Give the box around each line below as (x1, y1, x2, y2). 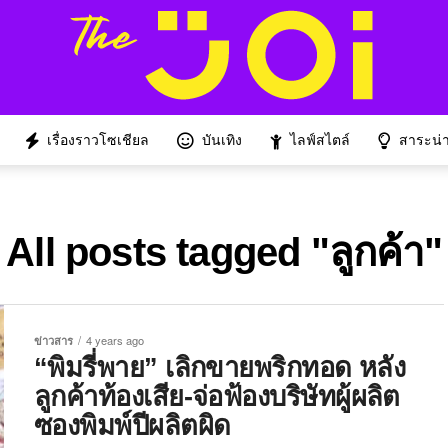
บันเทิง (201, 132, 242, 148)
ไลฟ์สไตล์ (289, 132, 350, 148)
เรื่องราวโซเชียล (46, 132, 149, 148)
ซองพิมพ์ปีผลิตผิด (34, 410, 231, 441)
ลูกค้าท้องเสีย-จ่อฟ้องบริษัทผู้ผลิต (34, 381, 400, 412)
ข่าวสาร (34, 332, 73, 348)
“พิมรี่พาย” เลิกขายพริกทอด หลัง (34, 352, 406, 383)
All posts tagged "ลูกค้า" (6, 230, 442, 274)
